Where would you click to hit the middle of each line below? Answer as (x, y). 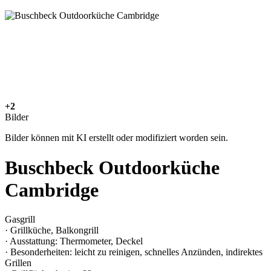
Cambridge (52, 190)
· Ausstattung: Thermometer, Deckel (74, 241)
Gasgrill (20, 220)
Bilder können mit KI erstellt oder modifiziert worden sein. (116, 138)
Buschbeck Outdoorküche (112, 167)
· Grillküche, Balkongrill (52, 230)
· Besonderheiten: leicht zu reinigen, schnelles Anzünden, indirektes (134, 252)
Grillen (18, 263)
